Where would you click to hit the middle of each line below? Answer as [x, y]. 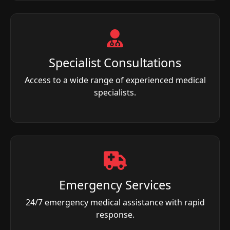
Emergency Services [115, 185]
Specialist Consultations [115, 62]
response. [115, 214]
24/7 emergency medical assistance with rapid [115, 202]
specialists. [115, 92]
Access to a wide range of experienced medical [115, 80]
